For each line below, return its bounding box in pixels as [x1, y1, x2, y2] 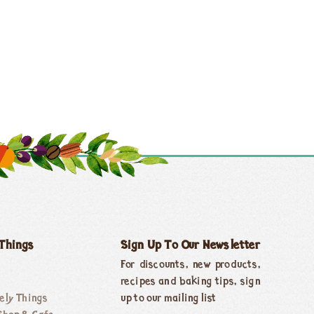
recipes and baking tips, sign [120, 276, 261, 288]
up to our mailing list [120, 293, 217, 305]
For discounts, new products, [120, 259, 261, 271]
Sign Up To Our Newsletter [120, 239, 260, 253]
